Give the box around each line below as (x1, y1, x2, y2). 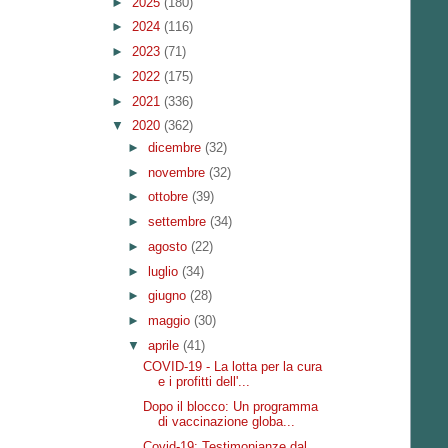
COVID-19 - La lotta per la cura (143, 359, 323, 375)
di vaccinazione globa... (158, 414, 296, 429)
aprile (147, 337, 183, 353)
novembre (147, 164, 209, 180)
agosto (147, 238, 191, 254)
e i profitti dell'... (158, 374, 251, 390)
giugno (147, 288, 190, 304)
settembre (147, 214, 210, 229)
